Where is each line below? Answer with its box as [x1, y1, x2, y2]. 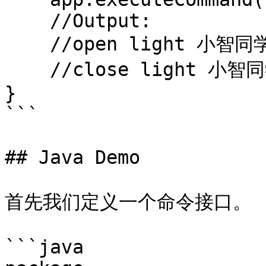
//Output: [5, 10, 50, 31]
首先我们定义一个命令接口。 [5, 191, 252, 213]
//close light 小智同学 [5, 59, 50, 80]
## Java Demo [5, 147, 140, 168]
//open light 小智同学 [5, 33, 50, 55]
